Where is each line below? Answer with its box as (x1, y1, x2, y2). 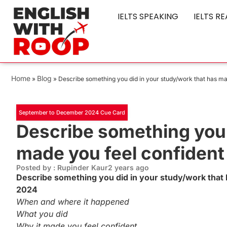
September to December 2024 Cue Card (19, 109, 125, 117)
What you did (16, 209, 68, 219)
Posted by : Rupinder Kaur (16, 163, 108, 172)
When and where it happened (16, 197, 129, 207)
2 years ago (108, 163, 149, 172)
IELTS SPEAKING (118, 11, 178, 22)
